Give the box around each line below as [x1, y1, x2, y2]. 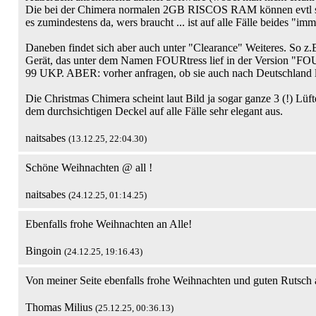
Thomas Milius [25, 301, 95, 313]
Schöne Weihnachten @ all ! [25, 162, 152, 174]
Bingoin [25, 245, 64, 257]
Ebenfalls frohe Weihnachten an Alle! [25, 218, 192, 230]
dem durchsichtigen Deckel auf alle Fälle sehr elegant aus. [25, 105, 283, 117]
